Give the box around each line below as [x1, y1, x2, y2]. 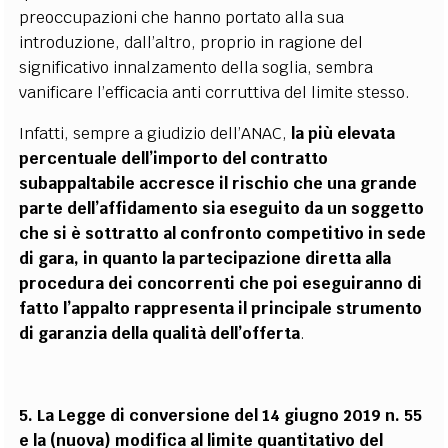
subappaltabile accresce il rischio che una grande [19, 173, 418, 194]
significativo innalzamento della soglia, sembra [19, 57, 374, 78]
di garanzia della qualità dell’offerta [19, 323, 301, 344]
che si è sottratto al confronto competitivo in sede [19, 223, 427, 244]
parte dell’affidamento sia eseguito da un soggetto [19, 198, 425, 219]
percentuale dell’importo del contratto [19, 148, 329, 169]
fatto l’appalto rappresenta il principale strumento [19, 298, 423, 319]
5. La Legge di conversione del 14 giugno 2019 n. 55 [19, 405, 423, 426]
